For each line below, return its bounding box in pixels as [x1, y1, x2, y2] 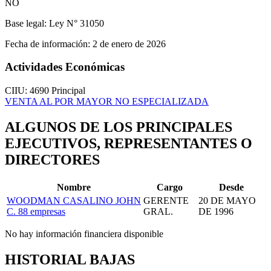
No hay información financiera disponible [5, 228, 163, 239]
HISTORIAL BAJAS [5, 251, 135, 267]
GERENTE [143, 195, 189, 206]
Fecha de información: [5, 38, 90, 49]
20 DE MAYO [198, 195, 256, 206]
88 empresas [18, 206, 65, 217]
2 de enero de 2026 [90, 38, 166, 49]
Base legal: [5, 18, 47, 28]
